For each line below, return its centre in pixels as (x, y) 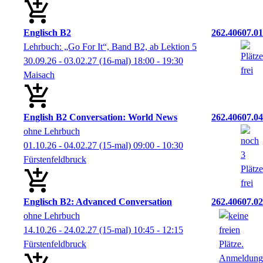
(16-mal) (115, 61)
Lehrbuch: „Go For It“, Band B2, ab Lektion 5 (110, 47)
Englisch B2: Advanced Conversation (98, 202)
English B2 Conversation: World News (100, 117)
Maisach (39, 75)
